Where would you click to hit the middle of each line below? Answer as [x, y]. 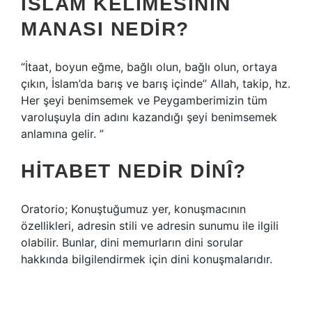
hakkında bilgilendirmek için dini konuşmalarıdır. [147, 259]
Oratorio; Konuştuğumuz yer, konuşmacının [133, 209]
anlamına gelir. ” [62, 134]
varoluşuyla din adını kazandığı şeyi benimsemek [149, 117]
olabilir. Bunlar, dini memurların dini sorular [132, 242]
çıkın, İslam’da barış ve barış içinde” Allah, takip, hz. [156, 84]
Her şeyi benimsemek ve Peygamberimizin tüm [144, 100]
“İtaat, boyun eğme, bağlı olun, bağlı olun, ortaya [149, 67]
